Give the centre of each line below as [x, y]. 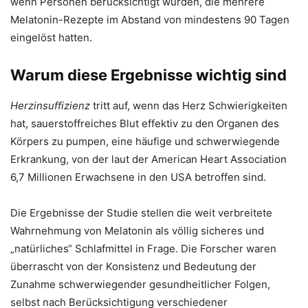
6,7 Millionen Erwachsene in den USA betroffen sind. [138, 177]
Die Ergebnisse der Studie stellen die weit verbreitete [141, 213]
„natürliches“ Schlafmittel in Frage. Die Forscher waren [143, 249]
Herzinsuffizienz [50, 106]
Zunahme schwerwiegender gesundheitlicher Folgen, [140, 285]
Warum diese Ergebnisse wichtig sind [148, 75]
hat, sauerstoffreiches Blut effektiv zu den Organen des [145, 124]
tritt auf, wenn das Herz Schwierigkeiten [189, 106]
